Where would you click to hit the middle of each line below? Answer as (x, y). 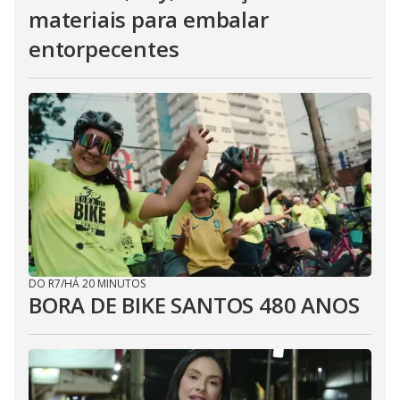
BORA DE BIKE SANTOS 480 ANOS (194, 305)
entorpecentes (104, 49)
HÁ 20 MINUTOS (105, 283)
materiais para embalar (149, 19)
